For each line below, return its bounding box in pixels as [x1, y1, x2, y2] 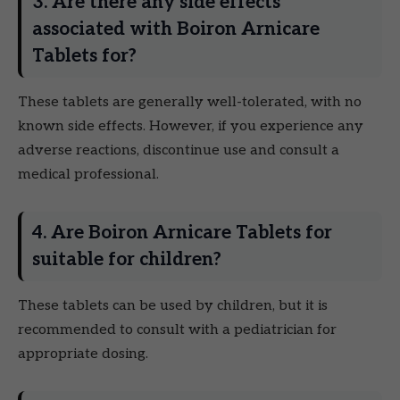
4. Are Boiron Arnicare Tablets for [32, 221, 332, 244]
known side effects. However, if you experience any [18, 117, 363, 135]
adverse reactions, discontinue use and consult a [18, 141, 339, 159]
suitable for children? [32, 247, 221, 271]
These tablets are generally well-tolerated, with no [18, 93, 362, 111]
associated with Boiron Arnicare [32, 17, 320, 40]
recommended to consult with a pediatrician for [18, 321, 337, 338]
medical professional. [18, 165, 159, 183]
